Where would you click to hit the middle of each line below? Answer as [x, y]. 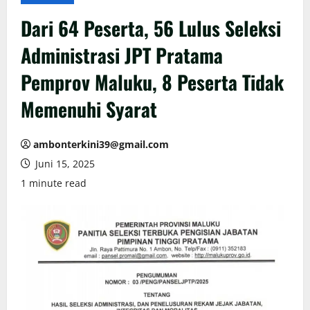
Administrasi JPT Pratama [122, 55]
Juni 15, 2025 [64, 163]
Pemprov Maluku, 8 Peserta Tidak [152, 82]
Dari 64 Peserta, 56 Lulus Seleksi [151, 28]
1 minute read [54, 183]
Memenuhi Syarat [89, 109]
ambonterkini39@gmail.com [101, 144]
